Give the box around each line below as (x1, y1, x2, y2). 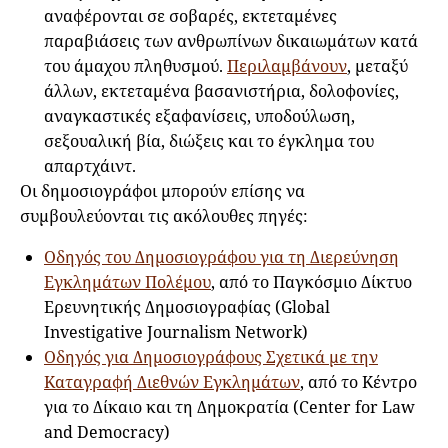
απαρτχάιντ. (44, 154, 140, 177)
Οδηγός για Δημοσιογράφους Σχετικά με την (44, 345, 378, 368)
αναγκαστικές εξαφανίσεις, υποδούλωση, (44, 104, 355, 127)
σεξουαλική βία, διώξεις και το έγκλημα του (44, 129, 374, 152)
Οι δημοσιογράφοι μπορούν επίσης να (20, 179, 305, 202)
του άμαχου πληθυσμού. (44, 54, 227, 77)
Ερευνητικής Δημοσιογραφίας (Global (44, 295, 330, 318)
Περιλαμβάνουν (227, 54, 347, 77)
